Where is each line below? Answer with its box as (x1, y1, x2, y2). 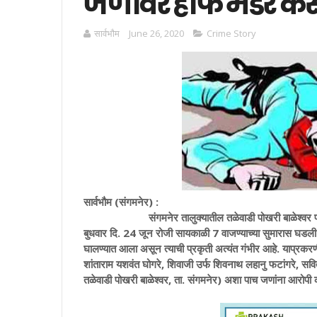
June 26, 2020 (129, 27, 184, 40)
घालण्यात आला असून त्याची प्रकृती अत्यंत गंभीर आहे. (83, 241, 282, 255)
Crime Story (207, 27, 256, 40)
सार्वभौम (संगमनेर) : (83, 195, 161, 209)
